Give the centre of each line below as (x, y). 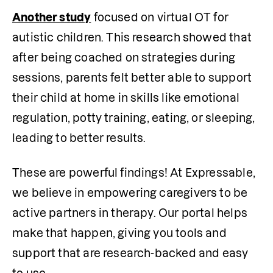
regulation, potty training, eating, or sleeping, (134, 118)
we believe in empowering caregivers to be (130, 193)
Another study (52, 18)
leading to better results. (79, 138)
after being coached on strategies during (124, 58)
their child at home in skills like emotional (126, 98)
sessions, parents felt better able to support (132, 78)
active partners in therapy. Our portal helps (130, 213)
